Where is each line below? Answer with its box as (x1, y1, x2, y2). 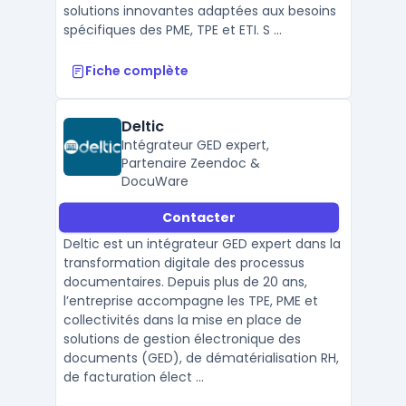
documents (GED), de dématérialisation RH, (63, 349, 339, 367)
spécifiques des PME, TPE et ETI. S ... (63, 21, 282, 39)
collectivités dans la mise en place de (63, 311, 302, 329)
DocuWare (121, 172, 188, 190)
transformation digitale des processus (63, 254, 304, 272)
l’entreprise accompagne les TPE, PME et (63, 292, 318, 310)
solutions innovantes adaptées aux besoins (63, 2, 336, 20)
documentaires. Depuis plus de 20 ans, (63, 273, 307, 291)
